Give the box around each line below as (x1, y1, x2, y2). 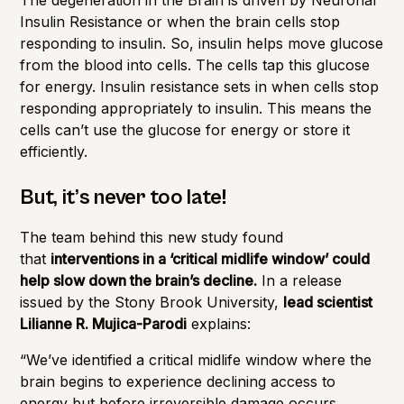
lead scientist (283, 292, 373, 311)
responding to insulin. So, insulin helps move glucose (20, 33, 384, 52)
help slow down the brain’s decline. (20, 271, 258, 289)
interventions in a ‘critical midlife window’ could (50, 249, 371, 268)
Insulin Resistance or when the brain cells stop (20, 12, 341, 31)
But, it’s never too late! (20, 184, 226, 210)
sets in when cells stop (219, 77, 380, 96)
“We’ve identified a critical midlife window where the (20, 350, 372, 369)
